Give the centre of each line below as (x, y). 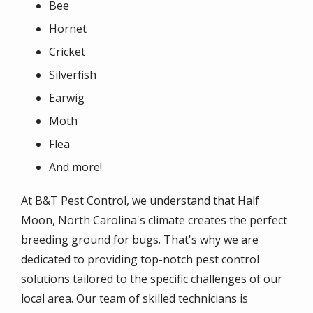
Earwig (67, 98)
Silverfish (73, 75)
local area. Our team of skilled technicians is (134, 299)
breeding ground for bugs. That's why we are (140, 240)
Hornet (68, 29)
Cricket (67, 52)
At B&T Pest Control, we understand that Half (140, 201)
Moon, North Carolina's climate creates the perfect (154, 220)
